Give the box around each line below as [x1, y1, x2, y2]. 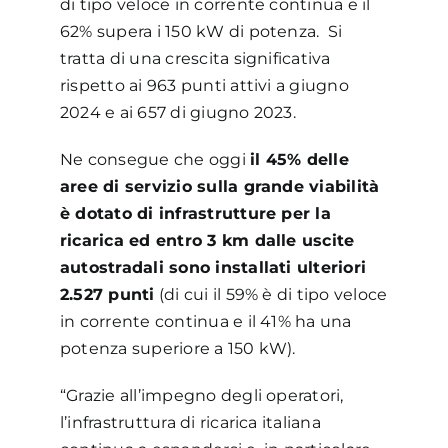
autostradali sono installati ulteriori [59, 257, 367, 277]
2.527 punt [59, 284, 150, 304]
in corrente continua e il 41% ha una [59, 311, 352, 331]
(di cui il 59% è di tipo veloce [154, 284, 388, 304]
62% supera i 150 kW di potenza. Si [59, 21, 343, 41]
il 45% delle [250, 149, 349, 169]
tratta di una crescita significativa [59, 48, 331, 68]
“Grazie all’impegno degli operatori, [59, 385, 344, 405]
